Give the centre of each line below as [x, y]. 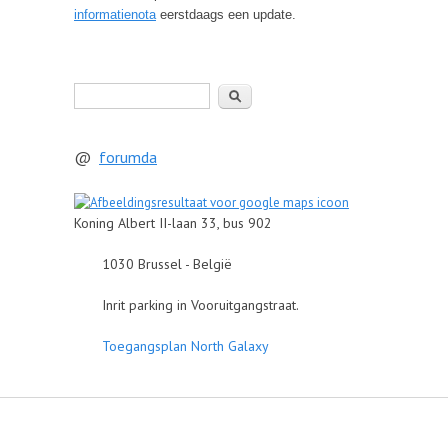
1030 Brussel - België [153, 263]
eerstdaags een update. [226, 14]
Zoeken [96, 90]
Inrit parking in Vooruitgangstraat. [186, 304]
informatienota [115, 14]
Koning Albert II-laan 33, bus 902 [173, 222]
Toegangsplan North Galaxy [185, 345]
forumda [128, 156]
